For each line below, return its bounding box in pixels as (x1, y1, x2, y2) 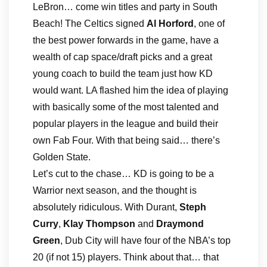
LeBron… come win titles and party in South (33, 2, 218, 12)
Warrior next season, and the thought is (33, 185, 197, 195)
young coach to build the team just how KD (33, 69, 213, 79)
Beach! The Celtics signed (33, 18, 147, 29)
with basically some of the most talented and (33, 102, 219, 112)
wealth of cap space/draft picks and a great (33, 52, 212, 62)
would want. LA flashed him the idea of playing (33, 85, 228, 95)
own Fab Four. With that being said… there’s (33, 135, 220, 145)
